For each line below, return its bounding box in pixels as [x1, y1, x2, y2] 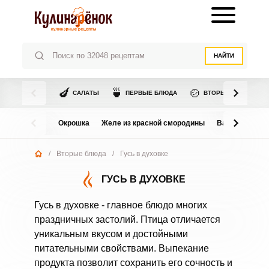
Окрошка [58, 119, 89, 127]
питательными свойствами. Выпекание [34, 243, 209, 253]
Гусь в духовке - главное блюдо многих [34, 200, 207, 210]
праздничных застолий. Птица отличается [34, 214, 220, 225]
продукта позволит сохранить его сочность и [34, 258, 232, 268]
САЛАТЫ [72, 89, 99, 96]
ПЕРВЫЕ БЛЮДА [125, 89, 177, 96]
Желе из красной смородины [101, 119, 205, 127]
